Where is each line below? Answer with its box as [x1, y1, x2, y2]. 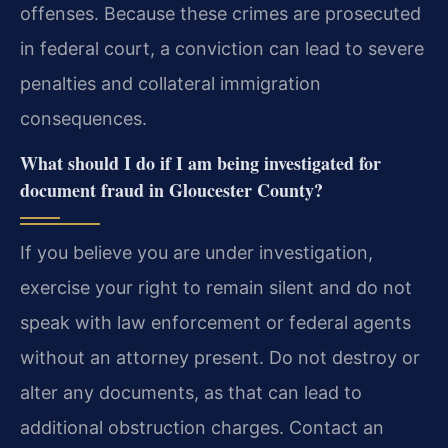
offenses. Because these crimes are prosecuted [20, 2, 421, 24]
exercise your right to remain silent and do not [20, 276, 412, 298]
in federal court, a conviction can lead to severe [20, 37, 424, 59]
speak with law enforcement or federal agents [20, 311, 411, 333]
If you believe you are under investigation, [20, 241, 373, 263]
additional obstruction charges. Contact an [20, 416, 384, 438]
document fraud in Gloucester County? [20, 176, 323, 203]
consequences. [20, 107, 147, 129]
